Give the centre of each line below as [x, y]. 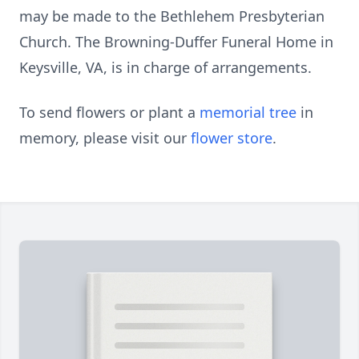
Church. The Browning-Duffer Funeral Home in [176, 42]
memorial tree [248, 112]
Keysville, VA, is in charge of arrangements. [165, 67]
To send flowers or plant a [109, 112]
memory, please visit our [105, 138]
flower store [232, 138]
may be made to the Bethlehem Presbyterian [172, 16]
